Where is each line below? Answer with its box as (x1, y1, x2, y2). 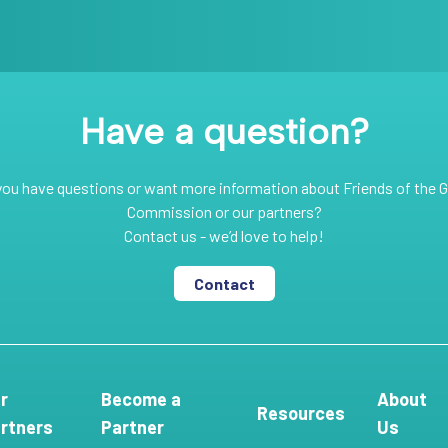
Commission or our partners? (126, 202, 322, 221)
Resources (257, 402, 346, 424)
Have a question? (79, 110, 369, 153)
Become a (100, 388, 181, 410)
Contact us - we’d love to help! (124, 226, 324, 245)
